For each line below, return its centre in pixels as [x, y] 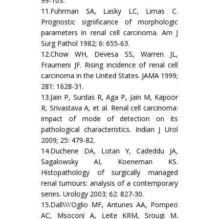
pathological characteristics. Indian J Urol [109, 130]
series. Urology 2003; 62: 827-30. [92, 194]
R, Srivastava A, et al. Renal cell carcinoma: [109, 108]
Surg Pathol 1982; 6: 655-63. [85, 44]
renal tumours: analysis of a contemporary [109, 183]
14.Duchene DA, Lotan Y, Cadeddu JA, [109, 151]
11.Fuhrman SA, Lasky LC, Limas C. [109, 11]
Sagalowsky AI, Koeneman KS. [109, 162]
